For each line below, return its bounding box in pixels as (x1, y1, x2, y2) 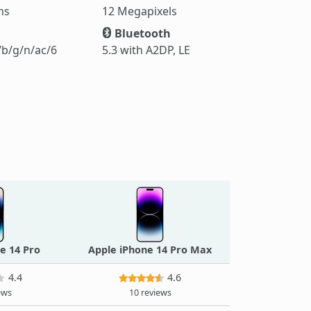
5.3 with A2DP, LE (102, 42, 191, 58)
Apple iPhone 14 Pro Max (88, 242, 212, 256)
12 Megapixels (102, 3, 178, 19)
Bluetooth (112, 25, 171, 41)
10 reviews (128, 286, 171, 299)
